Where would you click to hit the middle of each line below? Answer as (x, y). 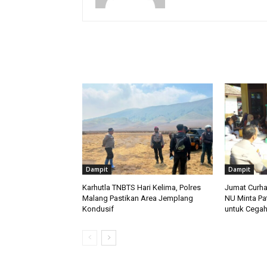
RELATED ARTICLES (127, 59)
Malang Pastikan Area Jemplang (138, 198)
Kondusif (98, 209)
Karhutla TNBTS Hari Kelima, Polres (142, 188)
